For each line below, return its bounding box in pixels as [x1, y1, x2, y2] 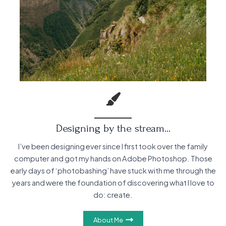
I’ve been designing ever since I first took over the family [18, 142, 208, 151]
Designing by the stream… [55, 122, 171, 135]
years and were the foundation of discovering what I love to [12, 178, 214, 188]
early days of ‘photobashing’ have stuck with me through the [10, 166, 216, 176]
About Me [93, 215, 123, 224]
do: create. [93, 190, 133, 200]
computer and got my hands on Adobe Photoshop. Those [14, 154, 212, 163]
